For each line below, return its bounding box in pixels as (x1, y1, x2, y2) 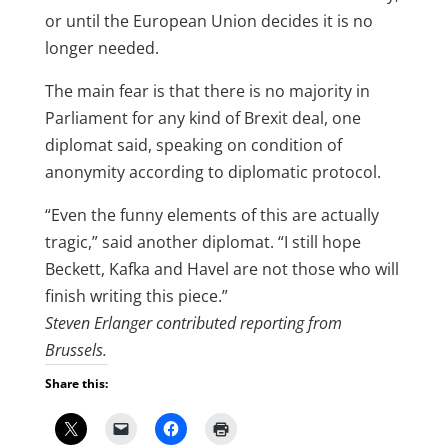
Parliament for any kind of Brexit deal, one (44, 107, 361, 130)
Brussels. (44, 339, 107, 362)
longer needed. (44, 37, 159, 60)
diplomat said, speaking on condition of (44, 134, 342, 157)
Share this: (44, 375, 108, 393)
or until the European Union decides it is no (44, 10, 373, 33)
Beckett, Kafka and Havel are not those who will (44, 258, 399, 281)
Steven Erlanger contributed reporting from (44, 312, 342, 335)
